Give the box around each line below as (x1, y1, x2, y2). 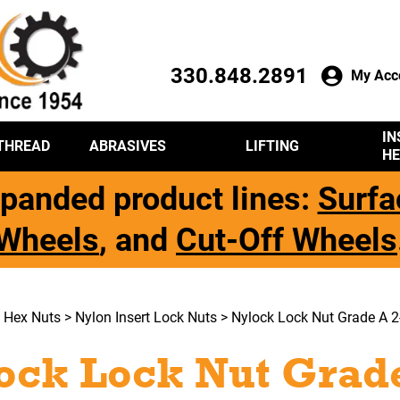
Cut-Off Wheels (176, 221, 397, 260)
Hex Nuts (3, 309, 61, 327)
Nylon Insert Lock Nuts (74, 309, 217, 327)
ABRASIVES (88, 137, 166, 155)
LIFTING (246, 137, 300, 155)
